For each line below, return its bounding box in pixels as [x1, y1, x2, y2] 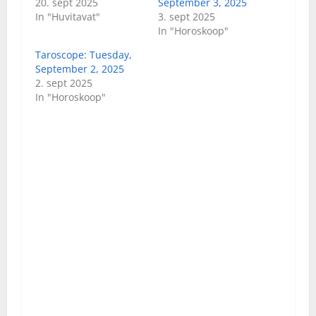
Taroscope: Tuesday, [35, 47, 132, 61]
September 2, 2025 [35, 61, 124, 75]
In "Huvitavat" [35, 9, 100, 23]
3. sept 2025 [158, 9, 215, 23]
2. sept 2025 [35, 75, 92, 90]
